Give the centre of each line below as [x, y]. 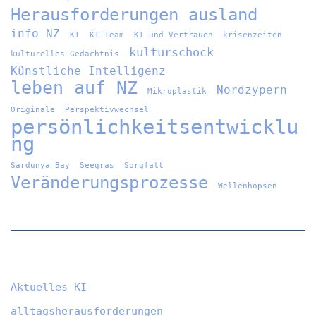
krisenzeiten [253, 35]
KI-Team [107, 35]
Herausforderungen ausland [134, 15]
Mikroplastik [177, 92]
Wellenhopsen [248, 186]
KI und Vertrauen [174, 35]
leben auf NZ [74, 88]
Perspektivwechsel [107, 110]
